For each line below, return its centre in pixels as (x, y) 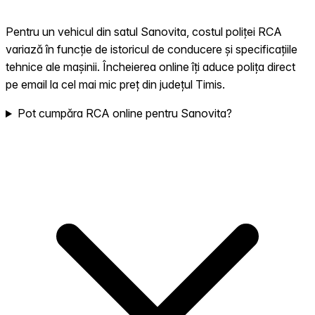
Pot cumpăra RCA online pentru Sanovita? (124, 114)
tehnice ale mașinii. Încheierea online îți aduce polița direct (150, 67)
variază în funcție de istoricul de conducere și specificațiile (152, 50)
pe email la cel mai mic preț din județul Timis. (115, 85)
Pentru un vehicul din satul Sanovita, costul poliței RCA (144, 32)
